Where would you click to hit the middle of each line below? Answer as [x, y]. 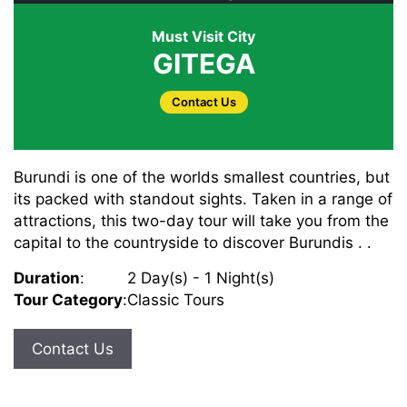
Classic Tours [176, 300]
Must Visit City [203, 36]
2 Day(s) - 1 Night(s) [201, 278]
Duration [47, 278]
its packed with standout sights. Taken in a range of [203, 199]
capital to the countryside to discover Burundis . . [193, 243]
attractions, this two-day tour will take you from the [201, 221]
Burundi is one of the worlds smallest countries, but [202, 177]
